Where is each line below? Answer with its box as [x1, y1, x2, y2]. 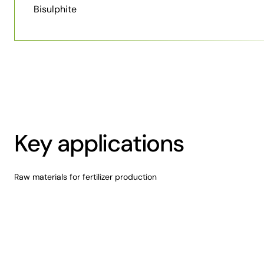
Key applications [14, 128, 184, 159]
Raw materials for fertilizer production [14, 171, 157, 182]
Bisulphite [34, 3, 77, 16]
